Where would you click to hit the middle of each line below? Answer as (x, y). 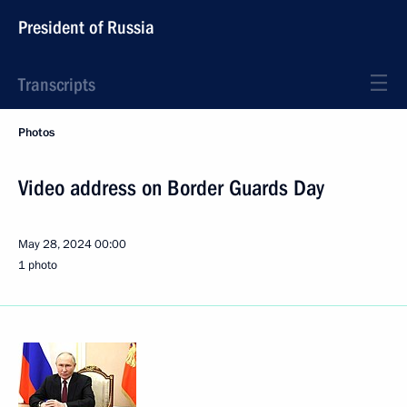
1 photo (38, 265)
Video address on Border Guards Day (171, 188)
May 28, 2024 (55, 244)
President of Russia (86, 27)
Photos (36, 133)
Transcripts (57, 84)
